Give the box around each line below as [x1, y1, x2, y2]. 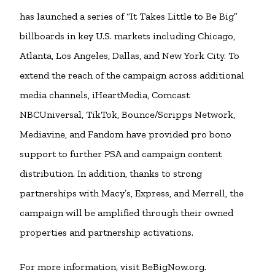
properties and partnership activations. [20, 227, 198, 238]
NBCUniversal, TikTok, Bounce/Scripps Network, [20, 109, 235, 120]
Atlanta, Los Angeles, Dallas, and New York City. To [20, 50, 239, 61]
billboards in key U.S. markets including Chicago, [20, 30, 235, 42]
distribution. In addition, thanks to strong [20, 168, 202, 179]
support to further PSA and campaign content [20, 148, 222, 160]
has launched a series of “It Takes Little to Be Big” [20, 10, 238, 22]
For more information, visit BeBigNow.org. [20, 261, 209, 273]
